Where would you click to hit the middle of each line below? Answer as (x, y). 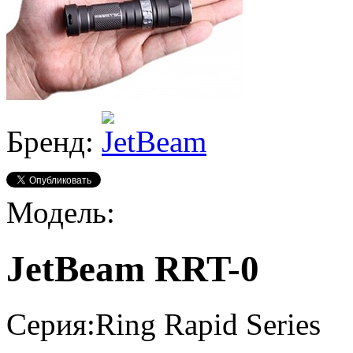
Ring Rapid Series (208, 325)
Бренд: (54, 142)
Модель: (61, 213)
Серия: (51, 325)
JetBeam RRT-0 (133, 268)
